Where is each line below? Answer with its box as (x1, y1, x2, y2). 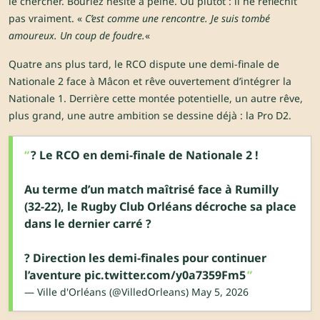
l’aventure (24, 267, 84, 284)
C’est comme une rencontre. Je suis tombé (85, 11, 270, 26)
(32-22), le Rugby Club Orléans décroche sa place (24, 199, 296, 215)
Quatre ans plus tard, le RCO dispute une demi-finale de (9, 57, 279, 71)
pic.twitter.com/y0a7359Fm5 (84, 267, 246, 284)
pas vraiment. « (9, 11, 85, 26)
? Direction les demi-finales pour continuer (24, 250, 266, 266)
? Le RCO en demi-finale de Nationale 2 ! (30, 147, 259, 164)
